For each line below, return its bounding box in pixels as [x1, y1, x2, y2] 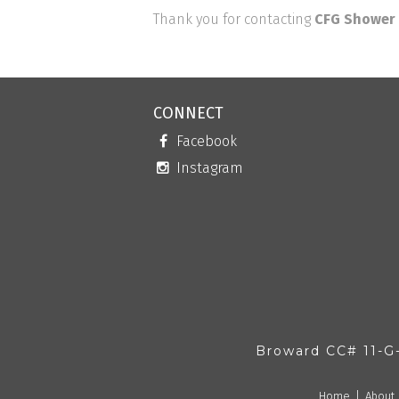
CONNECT [153, 103, 224, 123]
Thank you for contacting [153, 11, 314, 28]
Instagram [173, 159, 243, 176]
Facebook [173, 133, 237, 150]
